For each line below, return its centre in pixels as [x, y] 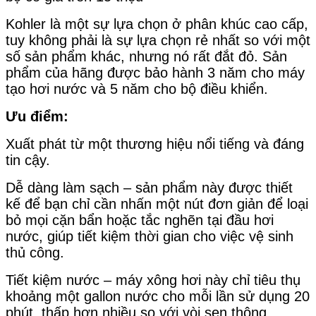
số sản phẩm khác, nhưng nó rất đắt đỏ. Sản [146, 56]
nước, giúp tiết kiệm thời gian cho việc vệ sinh [150, 236]
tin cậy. [28, 160]
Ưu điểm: [37, 116]
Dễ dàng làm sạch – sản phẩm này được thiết [149, 187]
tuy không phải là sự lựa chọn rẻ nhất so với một [158, 40]
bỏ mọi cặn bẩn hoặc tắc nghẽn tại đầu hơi [140, 220]
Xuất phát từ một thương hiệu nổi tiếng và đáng [155, 144]
